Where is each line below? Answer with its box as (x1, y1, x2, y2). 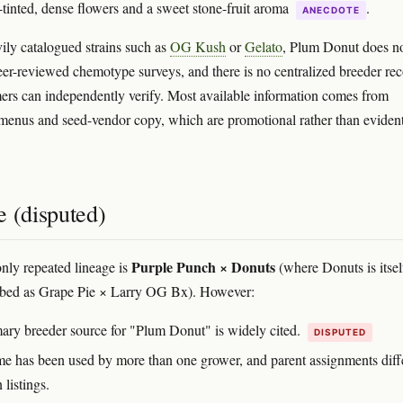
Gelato (245, 37, 282, 56)
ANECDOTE (302, 4, 360, 15)
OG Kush (170, 37, 226, 56)
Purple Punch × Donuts (131, 256, 275, 277)
